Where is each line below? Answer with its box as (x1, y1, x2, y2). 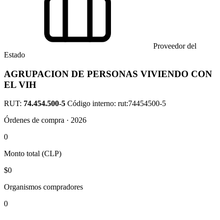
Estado (4, 51, 25, 59)
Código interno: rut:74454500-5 (67, 99, 166, 108)
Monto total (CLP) (4, 149, 61, 158)
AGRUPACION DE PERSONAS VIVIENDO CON (4, 68, 212, 79)
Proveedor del (151, 42, 196, 50)
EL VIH (4, 79, 36, 90)
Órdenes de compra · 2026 (4, 116, 86, 125)
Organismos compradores (4, 183, 83, 192)
